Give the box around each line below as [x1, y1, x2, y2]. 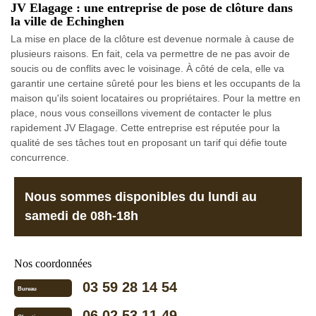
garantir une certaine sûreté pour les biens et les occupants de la [11, 78, 300, 89]
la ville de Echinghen [11, 14, 124, 28]
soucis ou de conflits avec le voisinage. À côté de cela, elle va [11, 63, 284, 74]
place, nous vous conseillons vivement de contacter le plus [11, 107, 272, 119]
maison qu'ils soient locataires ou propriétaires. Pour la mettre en [11, 92, 300, 104]
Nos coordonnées [14, 257, 92, 269]
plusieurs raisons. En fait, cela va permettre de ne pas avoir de [11, 48, 290, 59]
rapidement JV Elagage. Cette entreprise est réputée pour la [11, 122, 280, 133]
